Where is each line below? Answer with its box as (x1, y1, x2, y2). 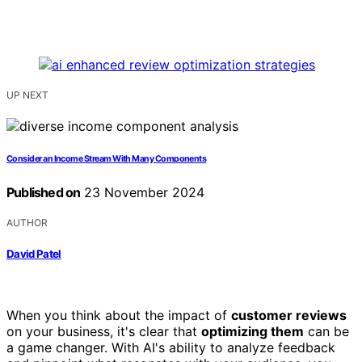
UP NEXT (6, 89, 48, 102)
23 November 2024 (80, 184, 205, 201)
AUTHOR (6, 217, 48, 229)
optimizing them (201, 322, 304, 339)
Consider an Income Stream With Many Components (6, 154, 207, 165)
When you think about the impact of (6, 306, 231, 323)
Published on (6, 184, 81, 201)
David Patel (6, 246, 61, 260)
